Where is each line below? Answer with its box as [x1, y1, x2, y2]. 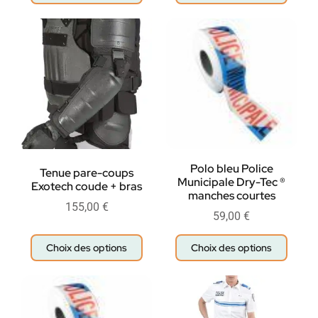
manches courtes [187, 188, 275, 204]
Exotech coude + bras [31, 179, 142, 194]
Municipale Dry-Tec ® [177, 175, 285, 190]
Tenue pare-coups [40, 165, 133, 181]
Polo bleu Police [190, 161, 273, 177]
